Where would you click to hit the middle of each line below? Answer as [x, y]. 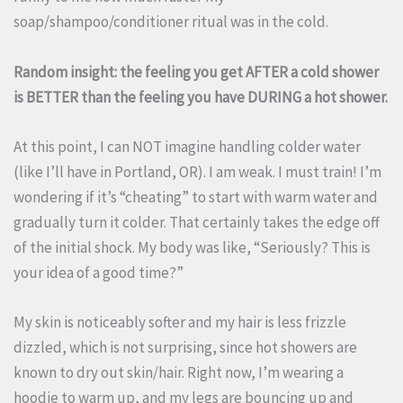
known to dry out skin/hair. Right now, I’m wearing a [179, 372]
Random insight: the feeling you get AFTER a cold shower [196, 72]
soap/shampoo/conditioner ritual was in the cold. [171, 22]
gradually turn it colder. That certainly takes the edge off [197, 222]
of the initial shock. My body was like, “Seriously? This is [192, 247]
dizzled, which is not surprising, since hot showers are [185, 347]
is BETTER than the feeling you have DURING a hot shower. [201, 97]
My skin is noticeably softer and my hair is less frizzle [180, 322]
